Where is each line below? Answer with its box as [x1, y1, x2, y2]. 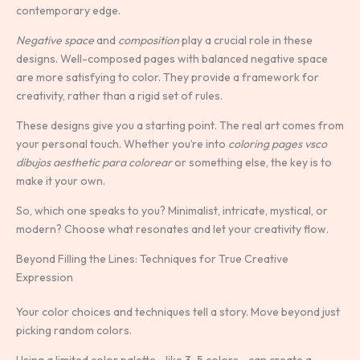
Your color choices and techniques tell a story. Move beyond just [16, 304, 340, 319]
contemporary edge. [16, 2, 121, 18]
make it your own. [16, 173, 105, 188]
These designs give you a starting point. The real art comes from [16, 117, 344, 133]
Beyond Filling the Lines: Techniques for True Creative [16, 251, 288, 266]
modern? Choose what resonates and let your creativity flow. [16, 221, 329, 236]
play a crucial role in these [179, 32, 313, 47]
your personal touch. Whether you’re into [16, 136, 228, 151]
